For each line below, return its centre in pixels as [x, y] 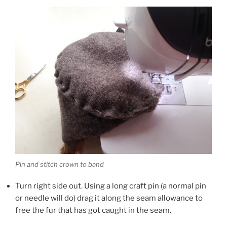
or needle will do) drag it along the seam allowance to [109, 198]
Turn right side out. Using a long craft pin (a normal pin [111, 186]
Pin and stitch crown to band [60, 164]
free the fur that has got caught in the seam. [93, 210]
